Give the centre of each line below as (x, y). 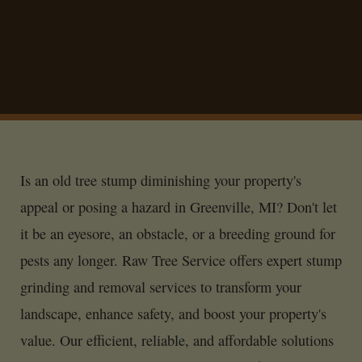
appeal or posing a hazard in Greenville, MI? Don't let (179, 207)
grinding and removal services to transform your (161, 287)
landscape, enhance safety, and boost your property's (173, 314)
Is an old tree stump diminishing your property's (161, 181)
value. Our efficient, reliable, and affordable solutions (177, 341)
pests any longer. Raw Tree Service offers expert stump (181, 261)
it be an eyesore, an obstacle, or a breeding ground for (178, 234)
